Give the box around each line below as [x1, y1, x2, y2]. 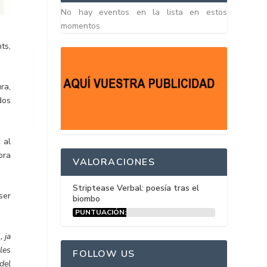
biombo [73, 193, 101, 205]
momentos [61, 20, 101, 32]
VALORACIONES [73, 156, 155, 169]
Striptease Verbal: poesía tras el [73, 182, 200, 194]
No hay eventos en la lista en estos [61, 7, 227, 18]
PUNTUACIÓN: [75, 207, 127, 218]
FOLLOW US [73, 247, 135, 261]
